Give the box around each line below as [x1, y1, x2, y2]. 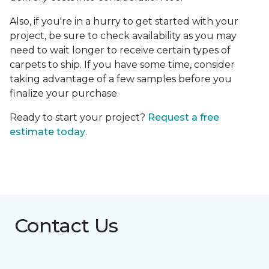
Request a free [148, 112, 219, 124]
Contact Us [14, 214, 118, 238]
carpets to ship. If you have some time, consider [10, 59, 235, 71]
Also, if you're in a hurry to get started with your [10, 16, 238, 28]
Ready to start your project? [10, 112, 148, 124]
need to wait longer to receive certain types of [10, 44, 231, 56]
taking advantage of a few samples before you [10, 73, 232, 85]
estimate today [10, 126, 85, 138]
